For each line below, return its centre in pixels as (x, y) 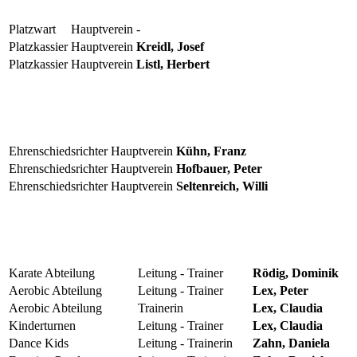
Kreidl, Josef (170, 46)
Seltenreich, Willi (222, 186)
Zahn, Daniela (291, 343)
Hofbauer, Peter (219, 168)
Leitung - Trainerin (185, 343)
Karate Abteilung (52, 273)
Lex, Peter (280, 290)
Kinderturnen (42, 325)
